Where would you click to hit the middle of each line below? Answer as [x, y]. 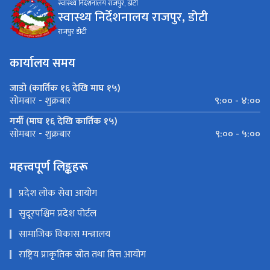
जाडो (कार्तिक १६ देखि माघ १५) [65, 88]
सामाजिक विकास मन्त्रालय [64, 234]
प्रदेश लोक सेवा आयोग [58, 193]
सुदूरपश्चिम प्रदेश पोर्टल [58, 213]
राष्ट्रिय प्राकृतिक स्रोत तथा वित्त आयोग [82, 254]
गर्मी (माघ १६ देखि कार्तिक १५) [64, 121]
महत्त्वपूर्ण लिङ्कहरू [49, 167]
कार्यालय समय [42, 63]
